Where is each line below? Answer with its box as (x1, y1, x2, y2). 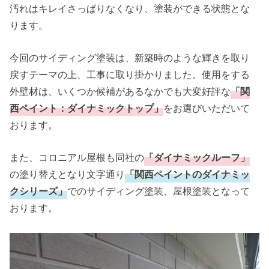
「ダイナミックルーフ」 (144, 152, 250, 164)
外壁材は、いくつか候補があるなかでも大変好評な (10, 86, 231, 98)
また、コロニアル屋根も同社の (10, 152, 145, 164)
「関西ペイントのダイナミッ (125, 169, 250, 181)
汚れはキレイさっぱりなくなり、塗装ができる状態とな (10, 2, 250, 14)
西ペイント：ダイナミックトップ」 (10, 103, 164, 115)
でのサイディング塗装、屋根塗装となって (67, 186, 250, 198)
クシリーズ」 (10, 186, 68, 198)
